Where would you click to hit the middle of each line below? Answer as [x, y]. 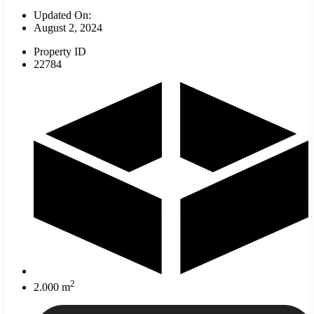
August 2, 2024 [68, 28]
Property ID [60, 52]
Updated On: [62, 15]
